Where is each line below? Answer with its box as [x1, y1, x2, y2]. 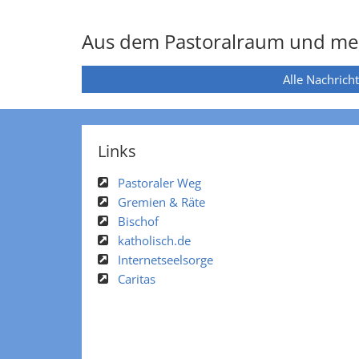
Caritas [118, 270, 155, 287]
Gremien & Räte [118, 193, 205, 210]
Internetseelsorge [118, 251, 213, 268]
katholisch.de [118, 232, 191, 248]
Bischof [118, 212, 159, 229]
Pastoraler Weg [118, 174, 201, 191]
